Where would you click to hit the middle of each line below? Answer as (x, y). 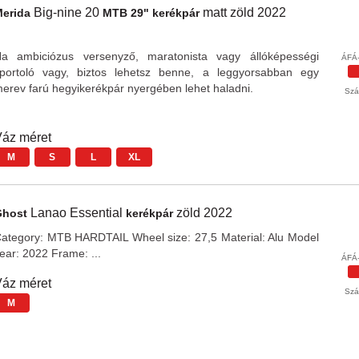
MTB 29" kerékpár (152, 13)
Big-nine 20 (68, 12)
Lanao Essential (78, 213)
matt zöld (230, 12)
